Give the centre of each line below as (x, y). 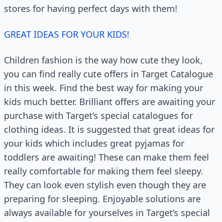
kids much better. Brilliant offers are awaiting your (110, 102)
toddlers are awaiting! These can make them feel (107, 157)
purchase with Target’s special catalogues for (98, 115)
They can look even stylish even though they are (105, 185)
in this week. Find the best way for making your (104, 88)
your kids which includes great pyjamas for (94, 143)
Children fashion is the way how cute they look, (103, 60)
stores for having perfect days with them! (91, 8)
